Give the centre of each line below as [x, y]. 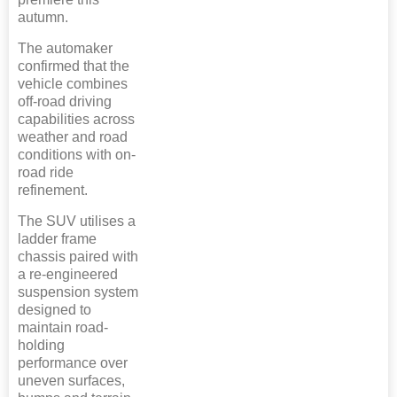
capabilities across [76, 120]
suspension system [78, 292]
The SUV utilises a [77, 222]
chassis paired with [78, 257]
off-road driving [65, 102]
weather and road [73, 137]
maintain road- [63, 328]
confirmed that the [74, 66]
